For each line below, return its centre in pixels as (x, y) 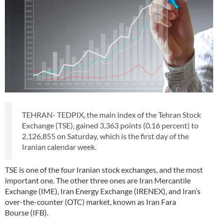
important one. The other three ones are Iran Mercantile (98, 180)
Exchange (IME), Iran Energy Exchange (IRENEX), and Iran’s (103, 191)
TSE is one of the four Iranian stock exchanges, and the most (104, 169)
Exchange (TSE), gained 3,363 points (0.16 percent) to (110, 125)
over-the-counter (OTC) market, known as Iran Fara (91, 201)
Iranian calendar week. (59, 146)
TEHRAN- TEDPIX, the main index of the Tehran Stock (111, 114)
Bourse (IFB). (27, 212)
